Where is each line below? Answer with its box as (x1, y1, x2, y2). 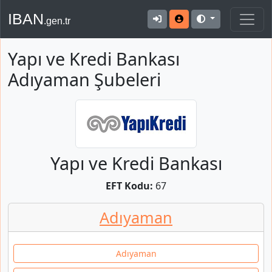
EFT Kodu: (106, 179, 153, 192)
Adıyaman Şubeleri (8, 67, 161, 91)
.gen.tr (44, 16, 70, 26)
